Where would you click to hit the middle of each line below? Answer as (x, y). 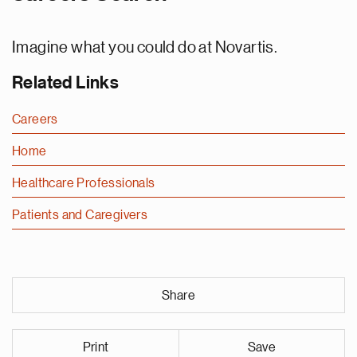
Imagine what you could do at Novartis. (145, 47)
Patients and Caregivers (80, 215)
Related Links (66, 82)
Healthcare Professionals (84, 183)
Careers (35, 119)
